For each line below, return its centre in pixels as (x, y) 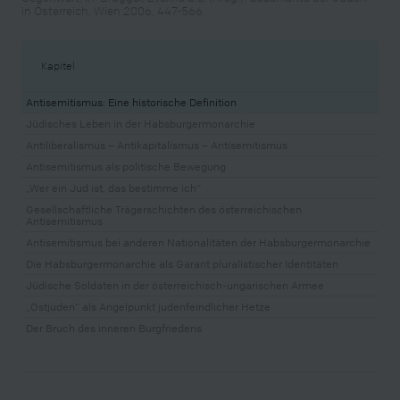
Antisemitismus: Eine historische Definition (131, 102)
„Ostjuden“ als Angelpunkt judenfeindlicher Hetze (148, 306)
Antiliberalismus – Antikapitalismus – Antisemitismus (157, 145)
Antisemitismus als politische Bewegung (126, 166)
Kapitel (58, 65)
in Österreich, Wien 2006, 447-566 (112, 10)
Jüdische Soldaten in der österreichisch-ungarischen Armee (175, 285)
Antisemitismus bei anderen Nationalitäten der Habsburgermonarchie (198, 242)
